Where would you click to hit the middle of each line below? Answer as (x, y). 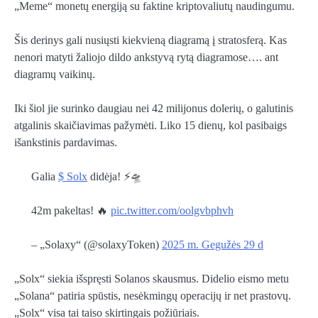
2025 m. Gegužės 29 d (213, 245)
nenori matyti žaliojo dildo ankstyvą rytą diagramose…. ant (146, 57)
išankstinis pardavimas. (66, 142)
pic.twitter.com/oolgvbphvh (172, 211)
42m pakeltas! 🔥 (71, 211)
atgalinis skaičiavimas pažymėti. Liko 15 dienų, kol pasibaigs (150, 125)
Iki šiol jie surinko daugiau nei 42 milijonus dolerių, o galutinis (154, 108)
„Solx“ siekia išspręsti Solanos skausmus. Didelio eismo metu (152, 279)
